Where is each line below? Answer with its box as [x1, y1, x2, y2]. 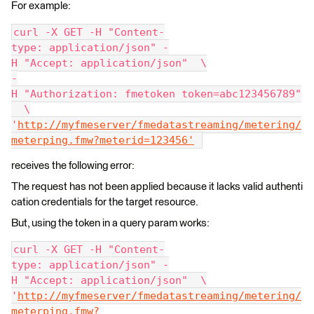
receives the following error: [11, 161, 137, 171]
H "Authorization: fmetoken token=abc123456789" [11, 88, 301, 100]
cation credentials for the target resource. [11, 197, 198, 207]
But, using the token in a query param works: [11, 218, 210, 228]
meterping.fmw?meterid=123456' [11, 134, 194, 146]
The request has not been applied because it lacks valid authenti [11, 182, 303, 192]
